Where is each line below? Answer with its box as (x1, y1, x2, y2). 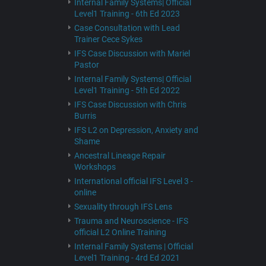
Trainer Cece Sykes (74, 34, 142, 44)
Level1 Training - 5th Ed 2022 (74, 85, 180, 95)
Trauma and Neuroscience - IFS (74, 216, 188, 226)
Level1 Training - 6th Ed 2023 (74, 9, 180, 18)
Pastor (74, 60, 99, 69)
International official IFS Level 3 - (74, 176, 193, 186)
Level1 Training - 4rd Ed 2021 (74, 253, 180, 262)
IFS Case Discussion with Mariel (74, 49, 190, 58)
